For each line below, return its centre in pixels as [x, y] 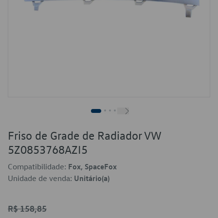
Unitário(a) [92, 178]
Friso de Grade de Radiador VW [84, 135]
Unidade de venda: [41, 178]
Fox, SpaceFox [92, 166]
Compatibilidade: [38, 166]
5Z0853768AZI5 [48, 149]
